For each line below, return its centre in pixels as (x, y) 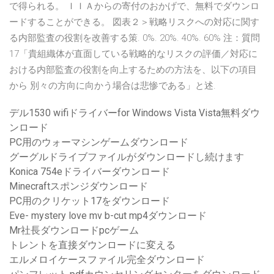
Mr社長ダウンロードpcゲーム (74, 231)
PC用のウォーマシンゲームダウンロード (99, 143)
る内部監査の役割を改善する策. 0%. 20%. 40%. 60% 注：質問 (135, 38)
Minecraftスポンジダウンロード (79, 187)
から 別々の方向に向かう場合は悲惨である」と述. (113, 86)
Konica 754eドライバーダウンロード (90, 172)
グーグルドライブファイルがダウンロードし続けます (127, 157)
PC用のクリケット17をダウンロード (90, 201)
